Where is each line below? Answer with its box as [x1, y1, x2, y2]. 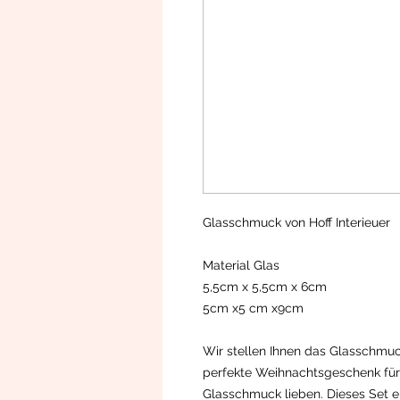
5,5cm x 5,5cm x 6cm [203, 279, 327, 295]
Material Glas [203, 258, 283, 273]
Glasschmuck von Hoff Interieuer [203, 215, 390, 230]
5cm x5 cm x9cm [203, 301, 304, 316]
